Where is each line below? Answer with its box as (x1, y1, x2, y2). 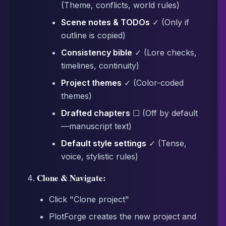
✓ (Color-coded (122, 78, 184, 88)
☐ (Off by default (130, 108, 198, 118)
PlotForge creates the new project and (49, 211, 196, 221)
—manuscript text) (61, 121, 132, 131)
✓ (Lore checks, (132, 47, 197, 58)
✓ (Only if (150, 17, 189, 27)
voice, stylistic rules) (61, 151, 138, 161)
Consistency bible (61, 47, 132, 58)
